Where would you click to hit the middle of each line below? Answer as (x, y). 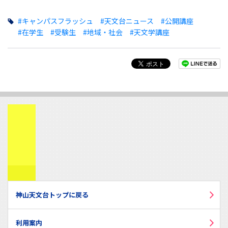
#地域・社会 (103, 32)
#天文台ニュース (127, 21)
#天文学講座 (149, 32)
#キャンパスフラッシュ (55, 21)
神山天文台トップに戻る (52, 195)
